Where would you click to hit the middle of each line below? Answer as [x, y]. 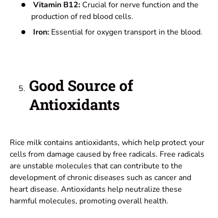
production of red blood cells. [82, 17]
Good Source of [81, 85]
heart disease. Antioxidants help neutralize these [96, 189]
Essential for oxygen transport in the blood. [126, 32]
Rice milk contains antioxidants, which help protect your [107, 142]
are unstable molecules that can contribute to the [96, 166]
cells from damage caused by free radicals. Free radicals [107, 154]
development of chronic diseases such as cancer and [100, 177]
